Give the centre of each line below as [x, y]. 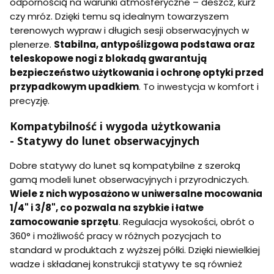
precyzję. [30, 101]
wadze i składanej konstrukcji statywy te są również [126, 264]
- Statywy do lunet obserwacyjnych [105, 140]
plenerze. [32, 45]
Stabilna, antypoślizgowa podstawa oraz [154, 45]
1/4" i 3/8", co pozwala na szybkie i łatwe [107, 208]
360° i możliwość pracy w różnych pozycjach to [116, 236]
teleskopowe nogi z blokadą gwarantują [108, 59]
